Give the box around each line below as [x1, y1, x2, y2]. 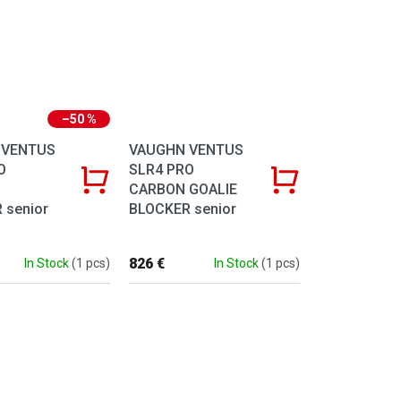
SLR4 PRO [129, 161, 195, 179]
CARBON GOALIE [129, 181, 238, 199]
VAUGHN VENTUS [129, 141, 244, 159]
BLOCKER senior [129, 200, 237, 218]
